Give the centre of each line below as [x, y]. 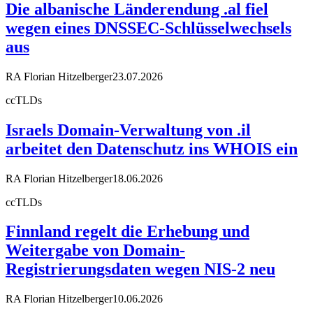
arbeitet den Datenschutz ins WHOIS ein [152, 148]
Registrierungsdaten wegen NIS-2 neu [140, 269]
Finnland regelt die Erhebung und [128, 232]
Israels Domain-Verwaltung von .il [128, 130]
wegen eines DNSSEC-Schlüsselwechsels [148, 28]
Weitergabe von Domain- [95, 250]
